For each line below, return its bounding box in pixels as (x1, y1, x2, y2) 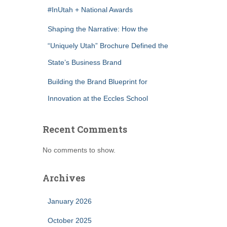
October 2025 (47, 216, 92, 224)
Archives (42, 172, 85, 184)
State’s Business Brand (47, 58, 122, 66)
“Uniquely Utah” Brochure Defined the (47, 42, 168, 50)
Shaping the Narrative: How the (47, 25, 148, 33)
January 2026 (47, 197, 92, 205)
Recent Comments (42, 123, 127, 135)
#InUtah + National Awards (47, 6, 133, 14)
